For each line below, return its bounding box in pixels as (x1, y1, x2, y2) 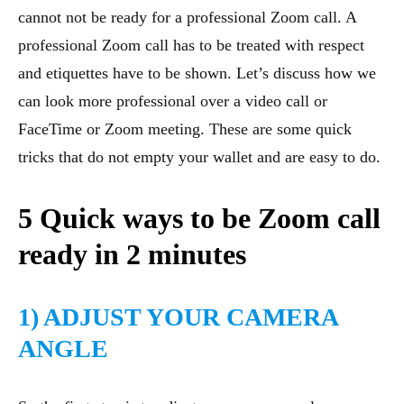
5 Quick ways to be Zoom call (18, 202, 381, 235)
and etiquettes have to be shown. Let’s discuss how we (18, 64, 376, 83)
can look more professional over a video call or (18, 92, 327, 111)
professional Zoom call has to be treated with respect (18, 36, 364, 55)
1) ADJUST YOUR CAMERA (18, 303, 337, 332)
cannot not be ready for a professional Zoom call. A (18, 8, 356, 27)
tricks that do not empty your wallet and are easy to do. (18, 148, 381, 167)
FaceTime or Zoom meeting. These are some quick (18, 120, 352, 139)
